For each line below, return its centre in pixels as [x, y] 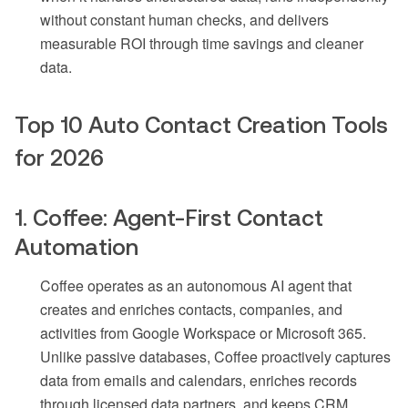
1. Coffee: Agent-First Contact [169, 218]
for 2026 [59, 158]
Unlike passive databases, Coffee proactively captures [215, 357]
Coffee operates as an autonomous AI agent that [196, 286]
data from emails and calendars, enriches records [199, 381]
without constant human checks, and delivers [184, 20]
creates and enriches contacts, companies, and [191, 310]
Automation [76, 247]
